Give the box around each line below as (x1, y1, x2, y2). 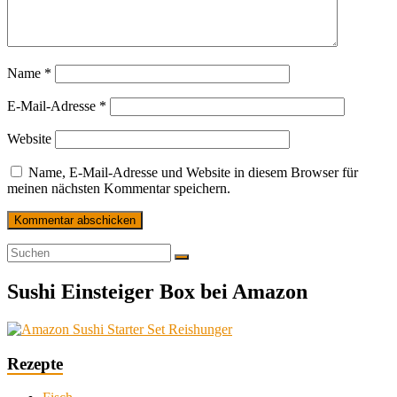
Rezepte (7, 354, 63, 373)
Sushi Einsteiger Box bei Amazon (7, 279, 307, 303)
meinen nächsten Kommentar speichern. (7, 181, 230, 197)
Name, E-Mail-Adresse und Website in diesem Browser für (28, 165, 358, 181)
